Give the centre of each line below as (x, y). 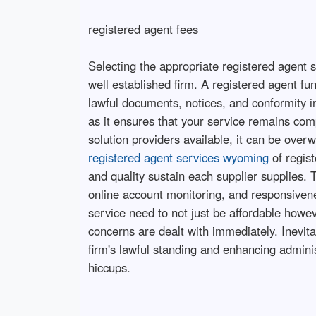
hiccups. (109, 267)
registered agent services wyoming (178, 157)
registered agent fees (143, 29)
